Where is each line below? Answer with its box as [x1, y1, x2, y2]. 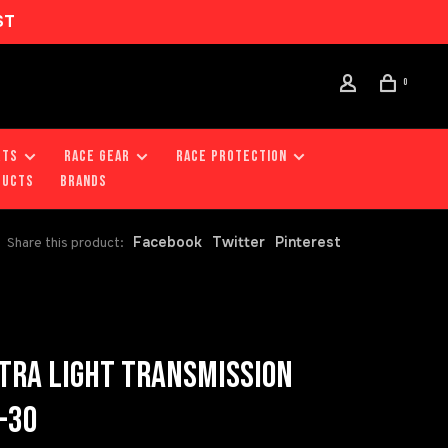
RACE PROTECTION [176, 147, 287, 166]
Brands [60, 172, 107, 191]
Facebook [133, 233, 202, 251]
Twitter [212, 233, 265, 251]
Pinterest [275, 233, 341, 251]
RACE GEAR [64, 147, 130, 166]
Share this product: [7, 235, 124, 252]
